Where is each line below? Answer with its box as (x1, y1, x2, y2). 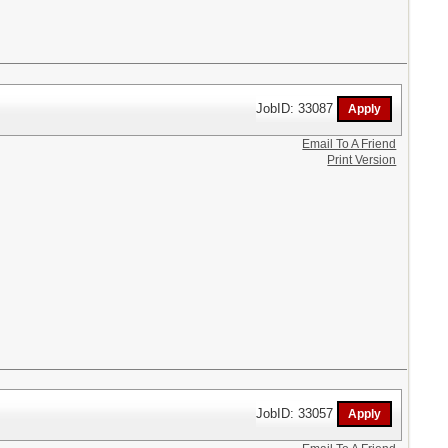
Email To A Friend (302, 136, 397, 151)
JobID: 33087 (256, 100, 338, 116)
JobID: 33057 (256, 405, 338, 421)
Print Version (327, 152, 397, 167)
